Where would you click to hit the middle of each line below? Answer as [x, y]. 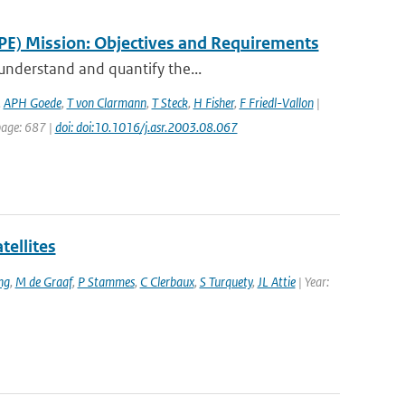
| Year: [312, 282]
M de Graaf [43, 282]
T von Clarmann [106, 103]
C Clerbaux [167, 282]
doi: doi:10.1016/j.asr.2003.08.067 [146, 127]
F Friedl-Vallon [276, 103]
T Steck [170, 103]
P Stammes [106, 282]
